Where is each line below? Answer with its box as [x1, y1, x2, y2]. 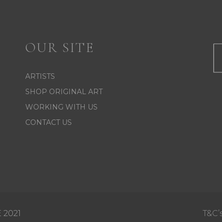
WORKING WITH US [25, 103, 98, 111]
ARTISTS [25, 72, 55, 81]
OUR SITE [25, 39, 94, 56]
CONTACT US [25, 118, 72, 127]
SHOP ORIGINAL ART [25, 87, 103, 96]
